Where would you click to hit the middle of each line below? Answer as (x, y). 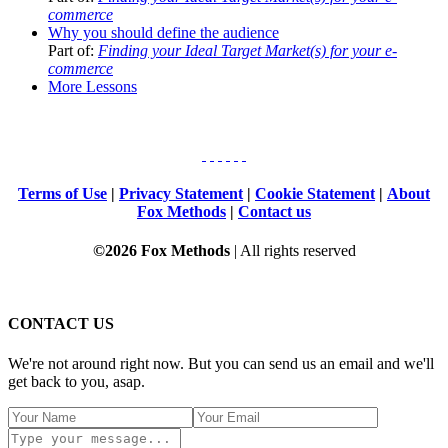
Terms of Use (62, 193)
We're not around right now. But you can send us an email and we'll (221, 363)
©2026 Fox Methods (163, 251)
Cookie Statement (315, 193)
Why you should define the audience (163, 32)
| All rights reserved (294, 251)
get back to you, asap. (76, 381)
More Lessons (92, 86)
